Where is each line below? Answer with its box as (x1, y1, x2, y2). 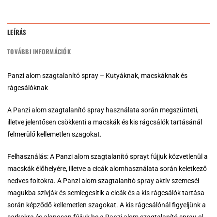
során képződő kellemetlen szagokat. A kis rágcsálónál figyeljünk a (7, 201, 206, 209)
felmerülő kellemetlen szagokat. (7, 130, 102, 139)
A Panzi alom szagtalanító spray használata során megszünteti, (7, 106, 199, 114)
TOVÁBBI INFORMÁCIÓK (7, 47, 71, 57)
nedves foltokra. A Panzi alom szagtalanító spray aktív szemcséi (7, 177, 199, 185)
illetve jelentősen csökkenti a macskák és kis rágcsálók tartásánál (7, 118, 202, 126)
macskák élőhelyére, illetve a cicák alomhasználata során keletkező (7, 165, 207, 172)
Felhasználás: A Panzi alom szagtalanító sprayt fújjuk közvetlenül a (7, 153, 208, 160)
